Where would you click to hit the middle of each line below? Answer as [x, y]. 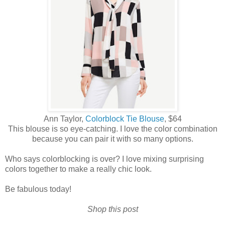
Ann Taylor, [64, 119]
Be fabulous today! [38, 189]
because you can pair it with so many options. [113, 139]
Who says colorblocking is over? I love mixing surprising [104, 159]
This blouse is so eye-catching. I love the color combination [113, 129]
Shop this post [113, 209]
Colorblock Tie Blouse [125, 119]
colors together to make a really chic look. [78, 169]
